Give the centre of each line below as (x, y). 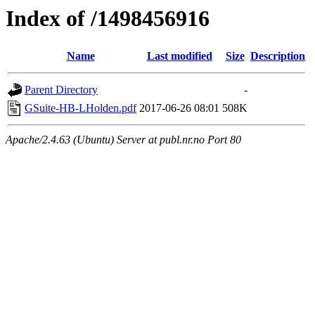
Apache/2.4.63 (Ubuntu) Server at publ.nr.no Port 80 (123, 140)
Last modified (179, 56)
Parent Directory (61, 90)
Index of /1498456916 (108, 18)
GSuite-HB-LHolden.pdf (81, 108)
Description (278, 56)
